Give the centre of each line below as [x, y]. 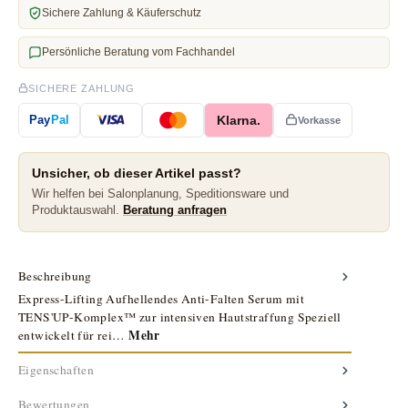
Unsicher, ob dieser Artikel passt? [137, 173]
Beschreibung [55, 275]
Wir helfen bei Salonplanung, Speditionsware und [160, 193]
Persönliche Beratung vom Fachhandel [138, 51]
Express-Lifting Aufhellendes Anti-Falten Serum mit [162, 298]
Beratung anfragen [175, 209]
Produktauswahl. [77, 209]
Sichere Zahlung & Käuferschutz [122, 12]
